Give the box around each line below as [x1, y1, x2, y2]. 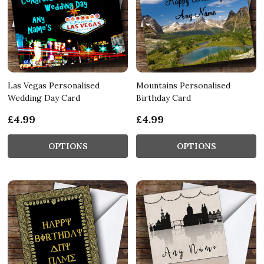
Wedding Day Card [8, 92, 80, 103]
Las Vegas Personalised [8, 80, 100, 91]
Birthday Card [136, 92, 191, 103]
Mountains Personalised [136, 80, 230, 91]
